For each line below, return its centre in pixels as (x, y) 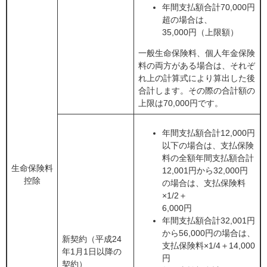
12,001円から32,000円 (205, 171)
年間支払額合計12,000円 (209, 133)
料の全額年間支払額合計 (208, 158)
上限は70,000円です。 (181, 103)
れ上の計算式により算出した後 (197, 78)
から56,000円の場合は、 (209, 233)
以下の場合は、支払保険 (208, 146)
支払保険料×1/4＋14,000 (209, 246)
